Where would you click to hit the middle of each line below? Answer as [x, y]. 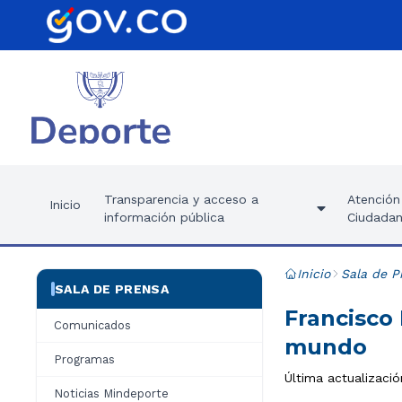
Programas [84, 359]
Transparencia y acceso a [181, 199]
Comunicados [92, 325]
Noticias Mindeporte [111, 393]
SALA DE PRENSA [112, 289]
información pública [164, 217]
